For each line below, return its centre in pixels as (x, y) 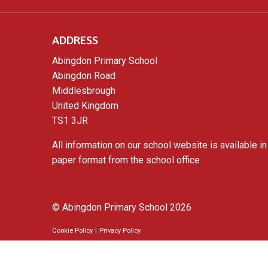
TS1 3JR (70, 121)
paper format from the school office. (127, 160)
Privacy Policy (120, 230)
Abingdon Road (84, 76)
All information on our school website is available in (159, 145)
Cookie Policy (72, 230)
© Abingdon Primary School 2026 (122, 207)
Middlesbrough (84, 91)
